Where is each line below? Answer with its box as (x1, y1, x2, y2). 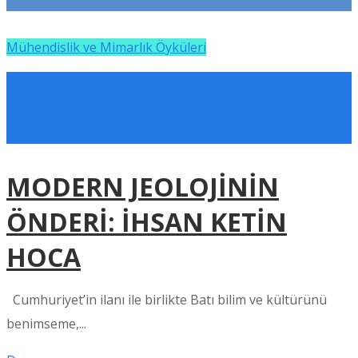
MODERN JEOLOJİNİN (6, 169, 279, 204)
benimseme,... (6, 315, 86, 332)
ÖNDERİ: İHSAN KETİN (6, 205, 287, 239)
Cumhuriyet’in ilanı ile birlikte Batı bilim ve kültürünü (6, 291, 327, 308)
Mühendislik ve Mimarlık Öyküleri (6, 38, 206, 56)
